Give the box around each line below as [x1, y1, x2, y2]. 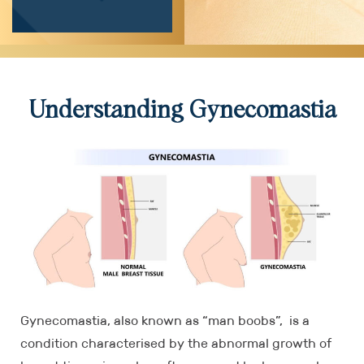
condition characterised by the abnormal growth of [20, 335, 331, 351]
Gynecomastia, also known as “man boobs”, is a [20, 312, 310, 328]
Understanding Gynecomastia [28, 97, 336, 123]
